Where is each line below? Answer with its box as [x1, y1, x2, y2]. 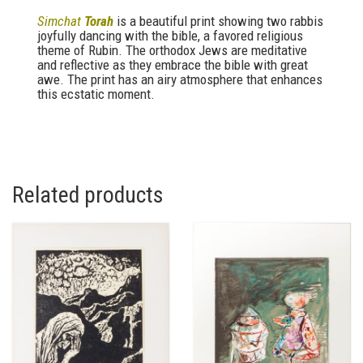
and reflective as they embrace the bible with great [37, 57, 308, 73]
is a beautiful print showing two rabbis [117, 13, 323, 29]
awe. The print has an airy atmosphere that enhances [37, 71, 322, 88]
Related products [12, 181, 164, 208]
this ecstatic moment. [37, 86, 155, 102]
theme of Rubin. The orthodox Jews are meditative [37, 42, 307, 58]
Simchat [37, 13, 81, 29]
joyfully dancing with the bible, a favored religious [37, 28, 303, 44]
